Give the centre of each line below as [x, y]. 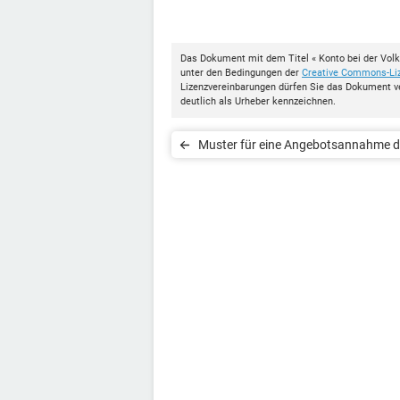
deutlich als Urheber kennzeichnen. [258, 101]
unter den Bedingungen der [241, 72]
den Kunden [231, 171]
